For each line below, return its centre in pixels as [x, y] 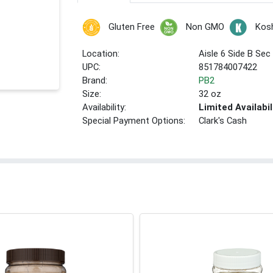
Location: [101, 54]
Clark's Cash [223, 121]
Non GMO [205, 27]
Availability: [105, 108]
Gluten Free [131, 27]
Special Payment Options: [134, 121]
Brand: [95, 81]
